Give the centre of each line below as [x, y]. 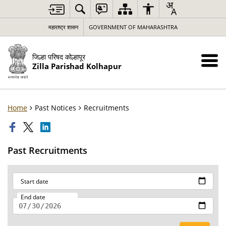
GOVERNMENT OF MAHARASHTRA [133, 27]
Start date [35, 181]
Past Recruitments [47, 150]
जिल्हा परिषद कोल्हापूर [59, 56]
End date [33, 197]
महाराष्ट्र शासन [63, 27]
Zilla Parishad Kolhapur [77, 66]
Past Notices [55, 108]
